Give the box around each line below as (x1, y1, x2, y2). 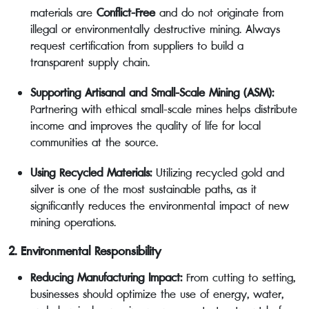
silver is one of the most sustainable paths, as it (30, 181, 257, 198)
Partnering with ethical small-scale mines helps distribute (30, 101, 297, 118)
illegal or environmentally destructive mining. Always (30, 21, 280, 38)
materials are (30, 4, 97, 21)
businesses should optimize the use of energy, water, (30, 286, 283, 303)
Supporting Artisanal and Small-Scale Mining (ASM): (30, 84, 274, 101)
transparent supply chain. (30, 54, 150, 71)
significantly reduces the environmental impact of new (30, 197, 289, 215)
